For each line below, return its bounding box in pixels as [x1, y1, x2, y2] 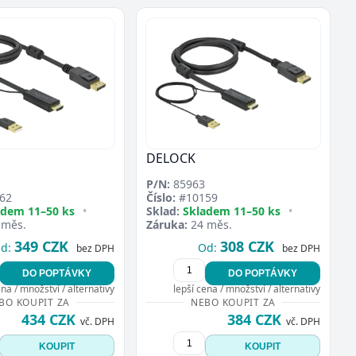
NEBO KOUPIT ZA [190, 296, 277, 310]
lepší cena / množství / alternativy [173, 282, 320, 296]
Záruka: [146, 217, 188, 233]
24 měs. [188, 217, 232, 233]
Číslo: [146, 190, 176, 206]
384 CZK [227, 310, 281, 330]
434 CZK [21, 310, 75, 330]
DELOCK [146, 149, 195, 168]
